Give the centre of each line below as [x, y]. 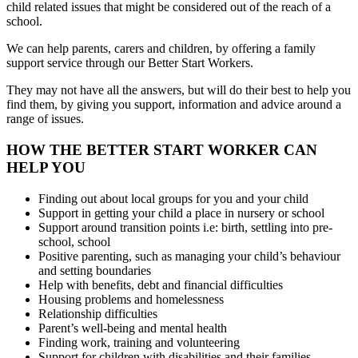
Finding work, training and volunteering [139, 342]
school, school [74, 241]
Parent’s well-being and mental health [133, 328]
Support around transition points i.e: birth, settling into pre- [185, 227]
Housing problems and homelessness [131, 299]
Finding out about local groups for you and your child [173, 198]
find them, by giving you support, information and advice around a [174, 105]
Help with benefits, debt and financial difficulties [161, 284]
